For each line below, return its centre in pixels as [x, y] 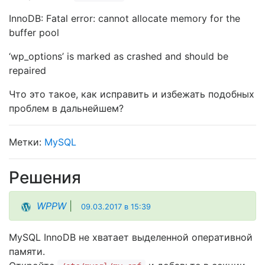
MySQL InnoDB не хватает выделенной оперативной [131, 237]
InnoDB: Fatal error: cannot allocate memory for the [125, 18]
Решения [45, 177]
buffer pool [34, 33]
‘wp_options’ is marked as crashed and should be [119, 56]
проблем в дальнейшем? [66, 108]
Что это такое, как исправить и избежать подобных [132, 94]
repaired [28, 70]
